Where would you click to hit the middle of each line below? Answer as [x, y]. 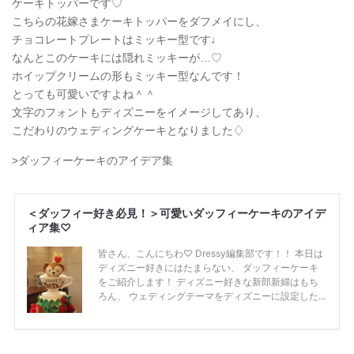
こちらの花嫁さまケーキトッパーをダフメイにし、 [139, 21]
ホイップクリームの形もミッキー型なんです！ [128, 75]
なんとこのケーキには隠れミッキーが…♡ [117, 57]
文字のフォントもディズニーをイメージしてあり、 [139, 112]
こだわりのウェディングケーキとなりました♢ [128, 130]
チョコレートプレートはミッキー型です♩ [117, 39]
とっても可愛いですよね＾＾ [84, 94]
